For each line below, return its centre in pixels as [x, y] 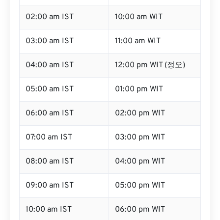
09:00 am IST [50, 186]
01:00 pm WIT [139, 89]
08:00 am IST [50, 162]
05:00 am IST [50, 89]
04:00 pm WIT [140, 162]
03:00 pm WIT [140, 137]
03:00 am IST [50, 41]
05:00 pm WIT [140, 186]
